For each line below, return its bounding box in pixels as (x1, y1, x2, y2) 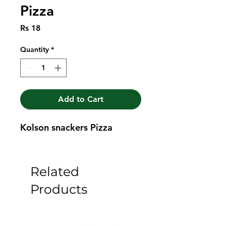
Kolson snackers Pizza (20, 121, 112, 133)
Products (30, 181, 87, 197)
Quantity (20, 44, 49, 54)
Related (30, 163, 79, 179)
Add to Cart (58, 94, 103, 104)
